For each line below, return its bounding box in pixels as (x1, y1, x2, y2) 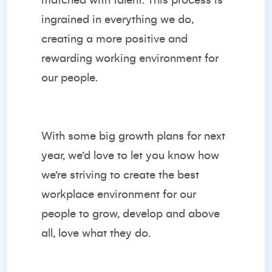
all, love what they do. (41, 227, 151, 239)
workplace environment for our (41, 188, 196, 200)
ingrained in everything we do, (41, 13, 194, 25)
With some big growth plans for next (41, 130, 225, 142)
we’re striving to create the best (41, 169, 199, 181)
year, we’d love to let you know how (41, 149, 219, 161)
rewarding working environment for (41, 52, 219, 64)
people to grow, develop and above (41, 208, 220, 220)
